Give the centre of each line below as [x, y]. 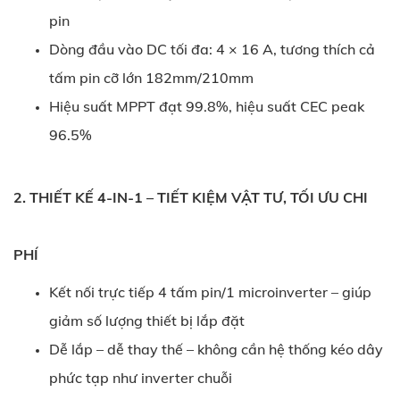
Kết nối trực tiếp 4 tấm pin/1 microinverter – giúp [210, 292]
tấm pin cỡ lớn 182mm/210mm [151, 77]
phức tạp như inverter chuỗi [141, 377]
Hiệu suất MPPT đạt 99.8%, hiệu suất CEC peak [207, 106]
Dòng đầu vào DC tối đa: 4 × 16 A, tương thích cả [212, 49]
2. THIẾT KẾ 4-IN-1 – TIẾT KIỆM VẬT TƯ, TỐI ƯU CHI [191, 197]
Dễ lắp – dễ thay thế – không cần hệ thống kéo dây [216, 349]
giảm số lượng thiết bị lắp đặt [147, 320]
